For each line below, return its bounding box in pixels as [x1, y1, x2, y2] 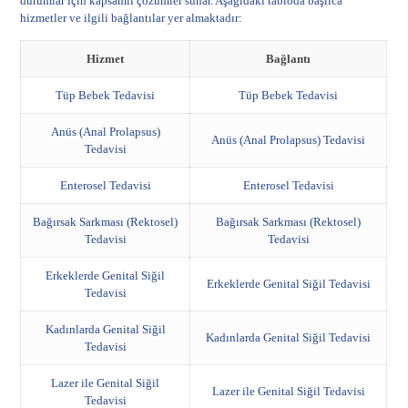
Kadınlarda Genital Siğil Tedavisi [206, 331, 372, 344]
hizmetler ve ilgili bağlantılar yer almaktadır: [20, 11, 243, 25]
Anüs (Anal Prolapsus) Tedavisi [211, 133, 366, 147]
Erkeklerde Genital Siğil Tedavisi [206, 277, 371, 291]
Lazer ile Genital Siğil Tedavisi [211, 384, 365, 398]
